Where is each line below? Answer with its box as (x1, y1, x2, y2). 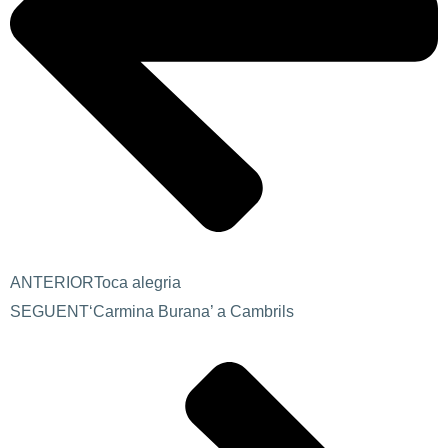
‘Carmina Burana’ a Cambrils (89, 303, 294, 321)
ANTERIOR (10, 274, 94, 292)
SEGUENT (10, 303, 89, 321)
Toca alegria (94, 274, 181, 292)
